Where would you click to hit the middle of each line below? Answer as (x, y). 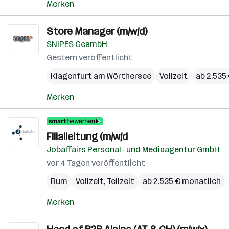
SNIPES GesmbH (77, 44)
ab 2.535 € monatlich (182, 181)
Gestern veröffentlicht (89, 58)
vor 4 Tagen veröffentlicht (96, 163)
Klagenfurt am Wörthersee (101, 76)
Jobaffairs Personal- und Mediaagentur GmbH (133, 150)
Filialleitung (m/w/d (87, 136)
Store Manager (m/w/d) (97, 31)
